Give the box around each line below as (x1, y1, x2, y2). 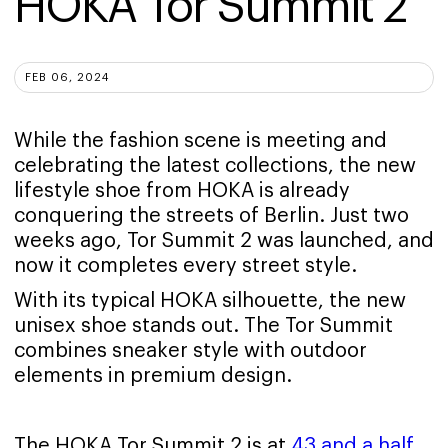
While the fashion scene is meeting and (14, 131, 387, 152)
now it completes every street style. (14, 256, 357, 277)
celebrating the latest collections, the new (14, 156, 416, 177)
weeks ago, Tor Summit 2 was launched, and (14, 231, 434, 252)
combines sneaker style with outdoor (14, 341, 367, 362)
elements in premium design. (14, 366, 292, 387)
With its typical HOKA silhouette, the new (14, 291, 406, 312)
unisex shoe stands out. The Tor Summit (14, 316, 393, 337)
